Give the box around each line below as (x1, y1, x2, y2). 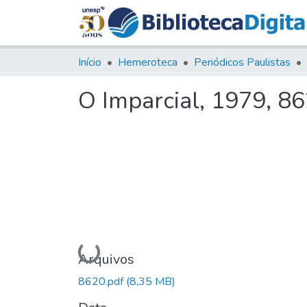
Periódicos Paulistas (194, 54, 291, 70)
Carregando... (80, 244, 143, 260)
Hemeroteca (118, 54, 177, 70)
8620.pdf (78, 273, 126, 289)
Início (78, 54, 101, 70)
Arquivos (78, 249, 134, 269)
